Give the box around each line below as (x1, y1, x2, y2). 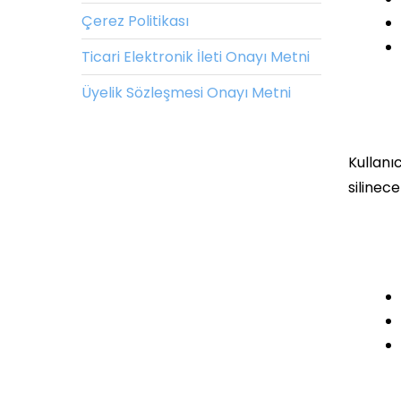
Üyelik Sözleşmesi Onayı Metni (81, 82, 291, 103)
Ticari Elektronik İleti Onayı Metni (81, 47, 310, 67)
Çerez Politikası (81, 11, 189, 31)
